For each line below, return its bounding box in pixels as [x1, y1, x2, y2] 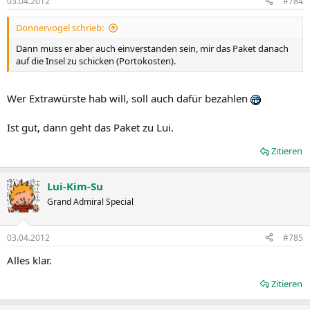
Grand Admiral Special [47, 196, 134, 208]
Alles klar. [7, 253, 52, 267]
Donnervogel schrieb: [16, 21, 104, 34]
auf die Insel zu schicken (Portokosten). [16, 54, 176, 67]
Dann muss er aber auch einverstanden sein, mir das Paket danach [16, 42, 289, 55]
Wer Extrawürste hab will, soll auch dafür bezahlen [7, 91, 250, 106]
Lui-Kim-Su [47, 179, 103, 194]
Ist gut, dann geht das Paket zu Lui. [7, 120, 174, 135]
